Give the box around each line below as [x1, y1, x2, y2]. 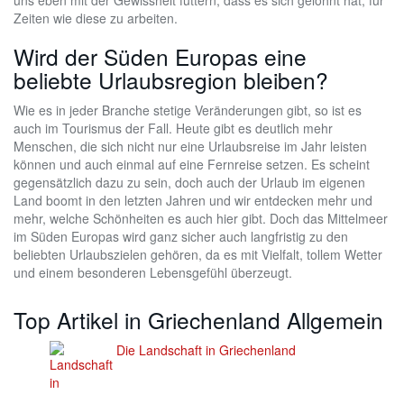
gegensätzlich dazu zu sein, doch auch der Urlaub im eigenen [14, 173, 365, 191]
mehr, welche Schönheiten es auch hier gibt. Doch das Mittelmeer [14, 209, 388, 227]
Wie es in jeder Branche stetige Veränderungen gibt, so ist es [14, 101, 362, 119]
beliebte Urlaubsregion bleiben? [14, 64, 328, 96]
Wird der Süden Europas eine [14, 41, 307, 72]
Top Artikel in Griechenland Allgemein [14, 304, 383, 335]
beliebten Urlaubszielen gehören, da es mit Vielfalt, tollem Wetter [14, 245, 382, 263]
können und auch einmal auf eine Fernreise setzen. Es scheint [14, 155, 370, 173]
